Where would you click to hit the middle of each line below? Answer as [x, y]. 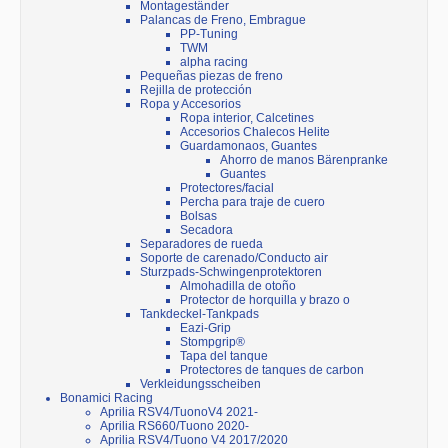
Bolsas [198, 216]
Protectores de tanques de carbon [272, 370]
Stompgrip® [212, 342]
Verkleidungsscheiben [200, 384]
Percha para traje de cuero [252, 202]
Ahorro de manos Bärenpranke [304, 160]
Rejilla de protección [196, 90]
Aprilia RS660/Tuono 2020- [174, 426]
